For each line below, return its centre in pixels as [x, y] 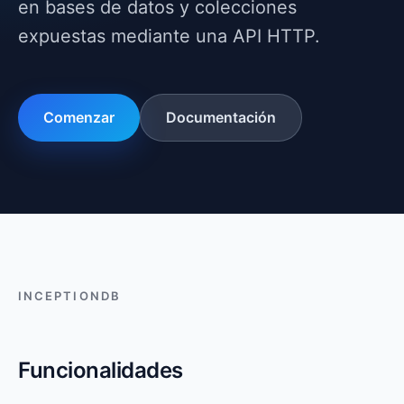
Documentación [221, 117]
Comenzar [79, 117]
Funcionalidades [101, 370]
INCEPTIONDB [69, 296]
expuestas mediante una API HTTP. [169, 36]
